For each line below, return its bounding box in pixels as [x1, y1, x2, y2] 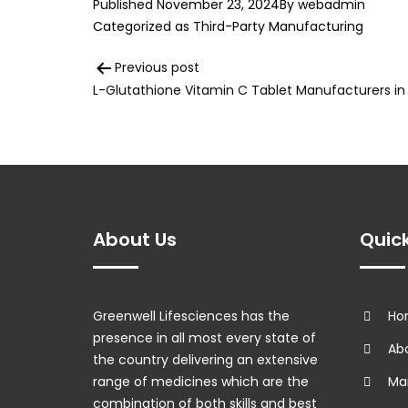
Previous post [115, 58, 199, 77]
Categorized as [93, 17, 193, 36]
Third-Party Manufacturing [193, 17, 363, 36]
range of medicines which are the [93, 372, 309, 392]
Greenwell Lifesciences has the [93, 307, 290, 326]
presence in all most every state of [93, 329, 316, 348]
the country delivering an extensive [93, 351, 318, 370]
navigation [92, 89, 214, 120]
